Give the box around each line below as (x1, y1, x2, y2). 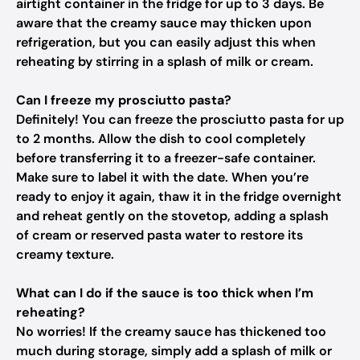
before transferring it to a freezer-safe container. (16, 149, 316, 166)
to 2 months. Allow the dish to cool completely (16, 130, 305, 147)
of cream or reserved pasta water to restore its (16, 227, 303, 243)
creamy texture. (16, 246, 114, 263)
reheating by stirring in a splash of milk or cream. (16, 53, 313, 70)
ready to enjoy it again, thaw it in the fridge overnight (16, 188, 342, 205)
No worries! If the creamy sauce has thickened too (16, 323, 326, 340)
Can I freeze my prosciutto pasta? (16, 92, 231, 108)
